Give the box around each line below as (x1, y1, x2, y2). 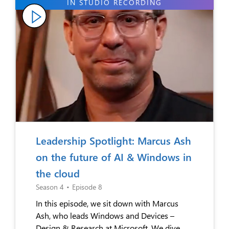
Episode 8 (72, 181, 102, 192)
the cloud (36, 166, 80, 180)
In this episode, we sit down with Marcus (36, 197, 178, 209)
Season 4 (36, 181, 64, 192)
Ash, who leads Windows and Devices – (36, 210, 174, 221)
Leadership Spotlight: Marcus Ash (36, 133, 191, 147)
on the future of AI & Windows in (36, 149, 192, 164)
